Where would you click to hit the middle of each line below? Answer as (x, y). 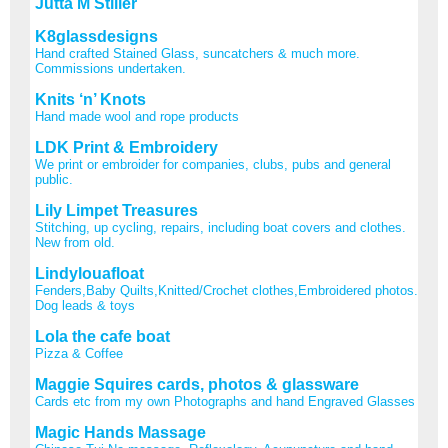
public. (54, 179)
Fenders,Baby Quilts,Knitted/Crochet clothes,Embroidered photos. (226, 290)
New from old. (75, 242)
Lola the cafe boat (102, 336)
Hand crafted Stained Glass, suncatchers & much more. (197, 53)
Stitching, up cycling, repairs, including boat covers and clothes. (220, 227)
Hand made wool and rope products (137, 116)
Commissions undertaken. (110, 68)
